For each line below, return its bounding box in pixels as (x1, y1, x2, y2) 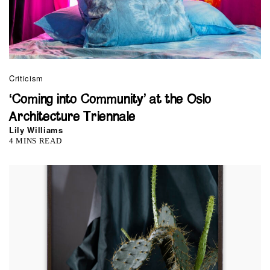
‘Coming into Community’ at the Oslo (9, 93, 212, 107)
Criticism (9, 72, 43, 84)
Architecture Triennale (9, 111, 136, 124)
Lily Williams (9, 124, 63, 136)
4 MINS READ (9, 136, 62, 146)
